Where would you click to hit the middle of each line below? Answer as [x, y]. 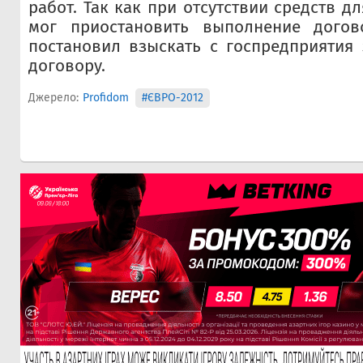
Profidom [106, 98]
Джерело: [53, 98]
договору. [67, 66]
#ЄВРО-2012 [172, 98]
